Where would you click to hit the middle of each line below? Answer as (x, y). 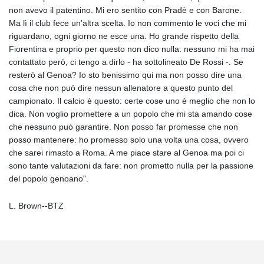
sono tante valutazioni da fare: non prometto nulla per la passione (131, 165)
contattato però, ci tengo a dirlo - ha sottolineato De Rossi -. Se (126, 62)
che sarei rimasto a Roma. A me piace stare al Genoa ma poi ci (126, 152)
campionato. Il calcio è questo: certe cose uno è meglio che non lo (132, 100)
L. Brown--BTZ (36, 205)
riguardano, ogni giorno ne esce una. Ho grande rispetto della (124, 36)
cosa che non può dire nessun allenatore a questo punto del (121, 88)
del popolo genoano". (49, 178)
